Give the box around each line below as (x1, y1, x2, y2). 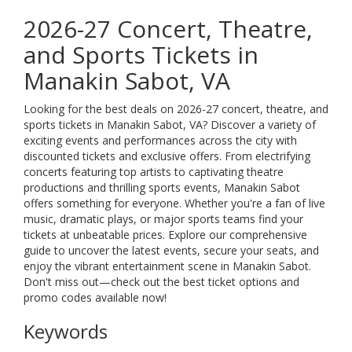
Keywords (24, 318, 108, 344)
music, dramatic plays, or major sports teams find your (24, 211, 303, 226)
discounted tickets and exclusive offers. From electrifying (24, 148, 310, 163)
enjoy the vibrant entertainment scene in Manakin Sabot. (24, 258, 311, 273)
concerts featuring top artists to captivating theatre (24, 164, 284, 179)
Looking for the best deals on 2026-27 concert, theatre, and (24, 101, 328, 116)
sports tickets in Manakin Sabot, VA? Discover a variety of (24, 117, 316, 132)
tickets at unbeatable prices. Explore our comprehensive (24, 227, 307, 242)
